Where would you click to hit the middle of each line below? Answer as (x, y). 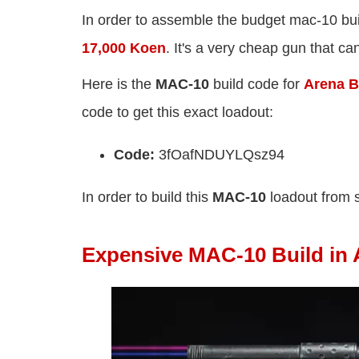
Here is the (119, 85)
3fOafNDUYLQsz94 (222, 155)
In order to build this (147, 198)
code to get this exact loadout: (177, 113)
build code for (258, 85)
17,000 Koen (124, 48)
